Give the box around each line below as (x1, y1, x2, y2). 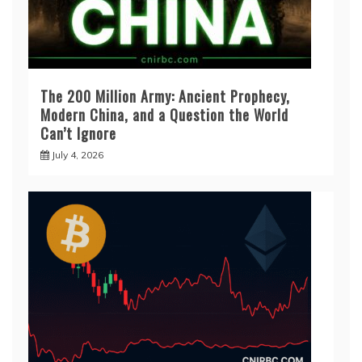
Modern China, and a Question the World (40, 104, 288, 126)
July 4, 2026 (52, 149, 103, 162)
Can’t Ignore (40, 123, 116, 145)
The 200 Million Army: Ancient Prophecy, (40, 86, 290, 107)
